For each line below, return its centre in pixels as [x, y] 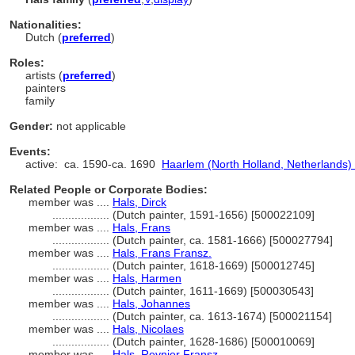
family [40, 101]
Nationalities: [46, 25]
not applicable [90, 126]
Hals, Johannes [151, 303]
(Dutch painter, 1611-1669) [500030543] [213, 291]
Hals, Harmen [147, 278]
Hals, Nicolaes [148, 329]
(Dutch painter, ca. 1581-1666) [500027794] [223, 240]
